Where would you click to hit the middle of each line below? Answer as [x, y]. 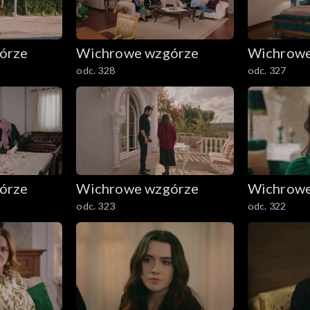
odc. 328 [95, 71]
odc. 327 [267, 71]
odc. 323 [95, 206]
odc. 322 [267, 206]
